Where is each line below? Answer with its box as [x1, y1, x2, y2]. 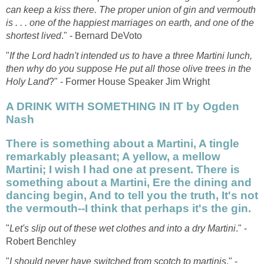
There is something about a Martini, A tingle [6, 137, 239, 150]
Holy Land [6, 77, 49, 87]
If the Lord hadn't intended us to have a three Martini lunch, [9, 51, 252, 61]
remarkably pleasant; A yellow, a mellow [6, 150, 220, 163]
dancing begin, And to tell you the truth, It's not [6, 189, 258, 202]
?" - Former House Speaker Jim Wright [49, 77, 210, 87]
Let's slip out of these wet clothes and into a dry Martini [9, 223, 236, 233]
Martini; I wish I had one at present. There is [6, 163, 240, 176]
